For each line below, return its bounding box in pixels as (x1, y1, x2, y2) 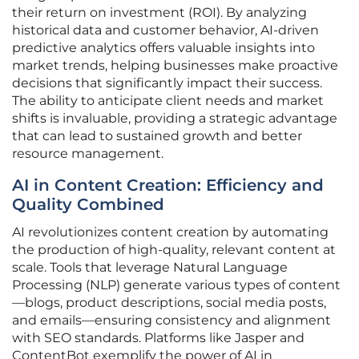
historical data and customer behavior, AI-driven (12, 22, 319, 38)
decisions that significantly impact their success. (12, 75, 322, 91)
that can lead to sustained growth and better (12, 128, 302, 144)
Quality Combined (12, 195, 164, 215)
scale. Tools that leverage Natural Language (12, 260, 288, 276)
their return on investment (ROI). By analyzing (12, 5, 307, 21)
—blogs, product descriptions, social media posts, (12, 295, 326, 311)
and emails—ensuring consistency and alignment (12, 313, 331, 329)
